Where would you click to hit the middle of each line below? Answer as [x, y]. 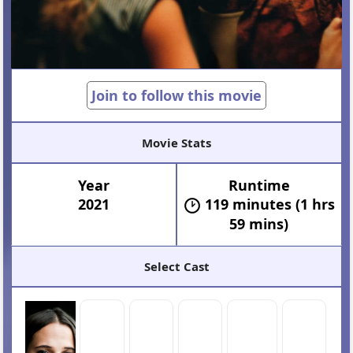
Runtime [259, 185]
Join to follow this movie [176, 95]
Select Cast [176, 266]
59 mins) [259, 223]
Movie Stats [176, 142]
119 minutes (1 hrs [269, 204]
